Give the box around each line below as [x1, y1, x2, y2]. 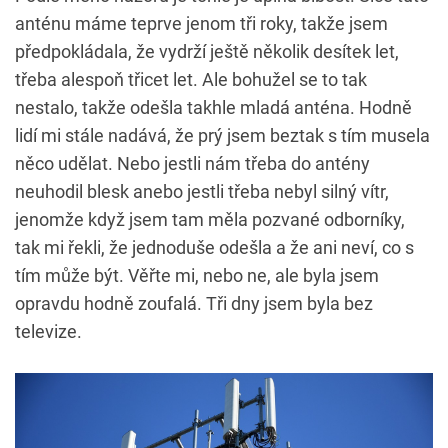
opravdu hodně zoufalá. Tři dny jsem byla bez [15, 293, 373, 314]
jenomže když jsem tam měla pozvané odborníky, [15, 209, 405, 230]
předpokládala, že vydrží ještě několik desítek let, [15, 41, 399, 62]
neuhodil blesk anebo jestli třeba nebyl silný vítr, [15, 181, 389, 202]
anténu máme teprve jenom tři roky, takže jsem [15, 13, 388, 34]
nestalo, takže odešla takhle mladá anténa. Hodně [15, 97, 412, 118]
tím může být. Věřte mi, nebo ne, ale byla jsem [15, 265, 379, 286]
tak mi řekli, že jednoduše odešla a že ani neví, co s [15, 237, 414, 258]
